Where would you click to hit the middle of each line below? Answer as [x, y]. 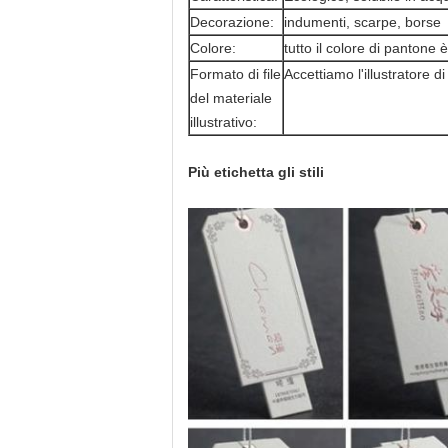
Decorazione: [232, 22]
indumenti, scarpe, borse [362, 22]
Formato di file [235, 74]
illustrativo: [223, 122]
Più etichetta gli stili [256, 172]
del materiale [231, 98]
